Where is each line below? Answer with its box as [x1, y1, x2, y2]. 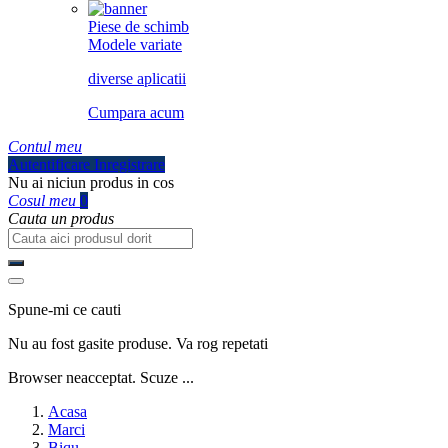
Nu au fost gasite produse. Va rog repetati [8, 335, 268, 352]
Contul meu [8, 138, 82, 155]
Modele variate [88, 36, 182, 53]
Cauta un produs [8, 210, 114, 227]
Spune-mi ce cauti [8, 301, 121, 318]
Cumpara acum [88, 104, 184, 121]
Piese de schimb [88, 18, 189, 35]
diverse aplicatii [88, 70, 186, 87]
